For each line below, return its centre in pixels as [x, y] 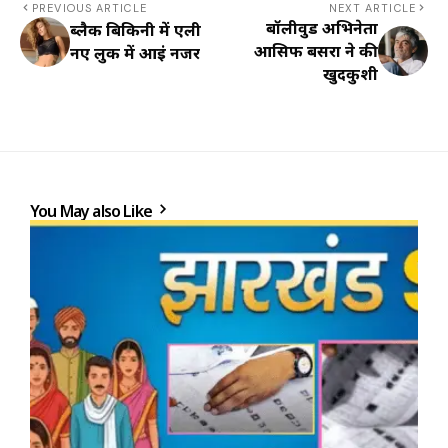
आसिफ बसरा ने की [316, 50]
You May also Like [93, 210]
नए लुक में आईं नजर [135, 52]
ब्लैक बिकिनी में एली [135, 29]
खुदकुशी [350, 73]
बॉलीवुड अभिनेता [322, 27]
